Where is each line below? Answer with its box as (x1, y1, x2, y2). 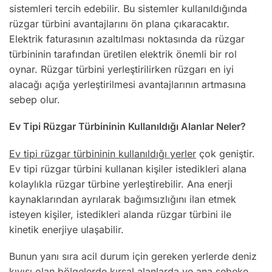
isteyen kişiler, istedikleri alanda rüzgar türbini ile (9, 208, 231, 220)
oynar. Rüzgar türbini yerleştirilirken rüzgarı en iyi (9, 63, 234, 75)
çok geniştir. (196, 147, 255, 160)
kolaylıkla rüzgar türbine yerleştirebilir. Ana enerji (9, 177, 233, 190)
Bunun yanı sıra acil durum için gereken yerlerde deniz (9, 250, 257, 263)
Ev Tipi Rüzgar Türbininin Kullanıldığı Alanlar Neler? (9, 120, 246, 133)
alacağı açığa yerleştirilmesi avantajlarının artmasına (9, 78, 246, 90)
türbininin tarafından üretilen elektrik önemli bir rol (9, 47, 237, 60)
